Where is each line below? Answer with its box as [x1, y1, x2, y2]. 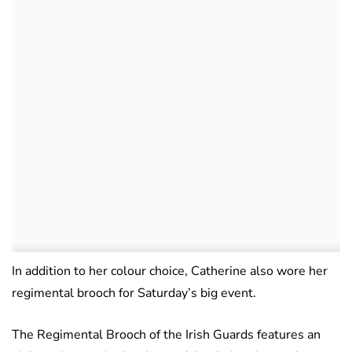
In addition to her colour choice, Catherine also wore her [12, 262, 328, 280]
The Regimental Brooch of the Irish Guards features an [12, 326, 321, 344]
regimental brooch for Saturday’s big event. [12, 284, 256, 302]
